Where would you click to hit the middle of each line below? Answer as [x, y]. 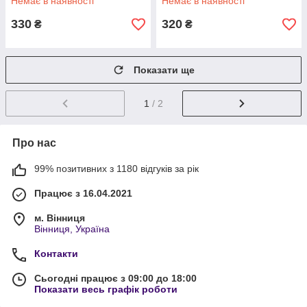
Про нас [34, 143]
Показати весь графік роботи [106, 289]
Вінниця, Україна [72, 229]
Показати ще [164, 70]
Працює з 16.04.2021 [83, 193]
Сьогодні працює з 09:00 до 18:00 [115, 278]
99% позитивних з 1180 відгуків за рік [116, 168]
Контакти [56, 253]
